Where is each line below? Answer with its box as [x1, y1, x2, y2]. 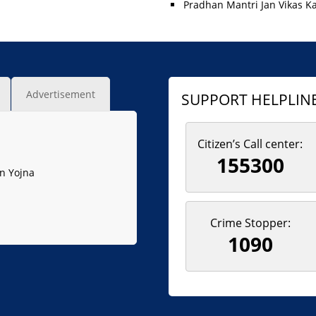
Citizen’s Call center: [197, 136, 303, 152]
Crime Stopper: [209, 215, 291, 231]
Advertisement [26, 87, 95, 101]
